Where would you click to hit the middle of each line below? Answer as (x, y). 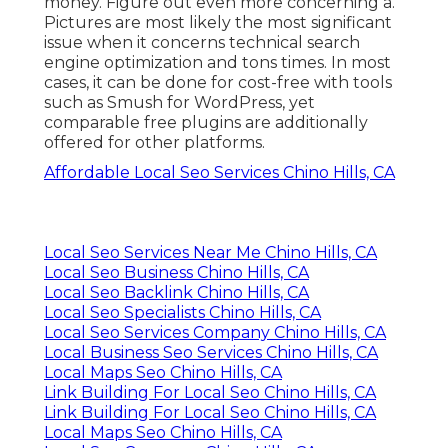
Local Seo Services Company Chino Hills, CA (215, 332)
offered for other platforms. (154, 142)
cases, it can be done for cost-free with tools (218, 82)
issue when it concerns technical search (202, 42)
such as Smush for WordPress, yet (179, 102)
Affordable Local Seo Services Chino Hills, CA (219, 172)
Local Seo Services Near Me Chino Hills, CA (210, 252)
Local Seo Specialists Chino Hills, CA (182, 312)
